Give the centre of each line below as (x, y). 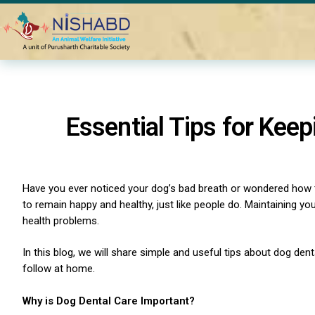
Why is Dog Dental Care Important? (109, 301)
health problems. (62, 220)
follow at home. (59, 269)
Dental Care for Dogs (155, 32)
